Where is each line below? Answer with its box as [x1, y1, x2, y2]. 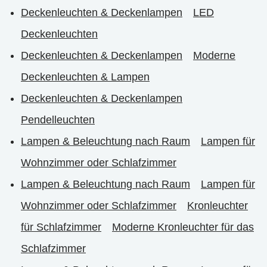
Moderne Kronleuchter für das [112, 221, 254, 233]
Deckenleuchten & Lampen [21, 71, 150, 83]
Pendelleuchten [21, 114, 95, 126]
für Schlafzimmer [21, 221, 101, 233]
